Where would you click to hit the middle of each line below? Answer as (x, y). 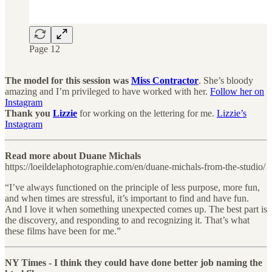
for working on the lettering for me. (147, 113)
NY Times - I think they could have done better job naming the (134, 262)
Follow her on (237, 91)
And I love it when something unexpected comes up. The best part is (136, 209)
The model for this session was (68, 80)
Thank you (29, 113)
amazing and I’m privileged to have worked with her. (107, 91)
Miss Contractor (165, 80)
